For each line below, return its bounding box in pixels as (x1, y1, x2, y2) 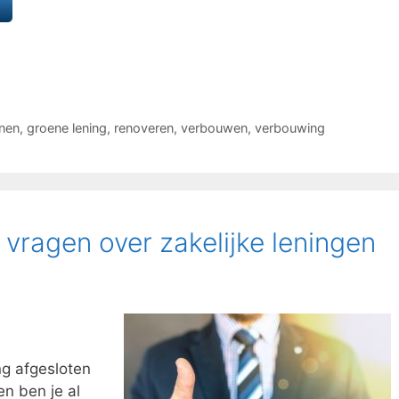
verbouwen (180, 119, 248, 135)
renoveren (113, 119, 174, 135)
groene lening (26, 119, 107, 135)
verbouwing (254, 119, 325, 135)
